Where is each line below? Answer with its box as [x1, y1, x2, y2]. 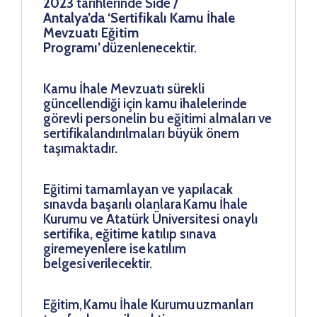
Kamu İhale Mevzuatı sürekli [43, 80, 204, 97]
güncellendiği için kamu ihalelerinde [43, 95, 247, 112]
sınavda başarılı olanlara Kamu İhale [43, 195, 248, 212]
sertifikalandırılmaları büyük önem [43, 125, 239, 142]
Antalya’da [43, 9, 105, 26]
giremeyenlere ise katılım [43, 240, 186, 257]
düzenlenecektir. [100, 39, 197, 56]
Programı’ [43, 39, 100, 56]
